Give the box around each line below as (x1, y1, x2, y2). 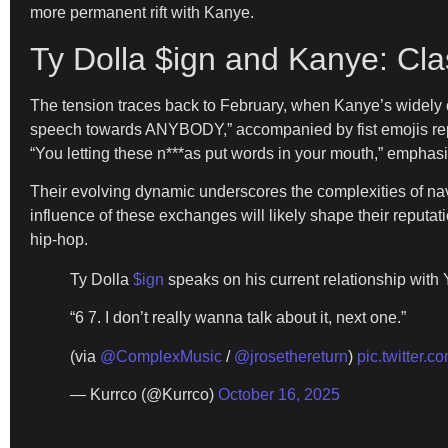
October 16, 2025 (218, 386, 340, 404)
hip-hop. (30, 230, 88, 248)
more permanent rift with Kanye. (30, 4, 254, 22)
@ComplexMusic (100, 347, 222, 365)
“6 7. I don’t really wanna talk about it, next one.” (70, 309, 406, 327)
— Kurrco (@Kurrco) (70, 386, 218, 404)
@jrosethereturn (234, 347, 348, 365)
